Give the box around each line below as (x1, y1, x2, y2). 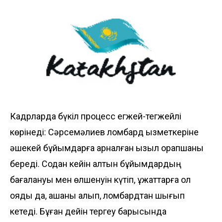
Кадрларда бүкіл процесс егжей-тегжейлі (10, 111, 181, 122)
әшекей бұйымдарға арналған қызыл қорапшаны (10, 143, 204, 154)
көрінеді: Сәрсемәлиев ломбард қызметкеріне (10, 127, 199, 138)
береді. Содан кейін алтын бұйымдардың (10, 159, 181, 169)
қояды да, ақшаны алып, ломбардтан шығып (10, 190, 185, 201)
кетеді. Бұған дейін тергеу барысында (10, 206, 166, 217)
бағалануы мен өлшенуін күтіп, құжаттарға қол (10, 174, 191, 185)
